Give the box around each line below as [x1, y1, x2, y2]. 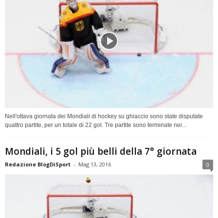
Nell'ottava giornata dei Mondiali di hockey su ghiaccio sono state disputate [5, 113, 203, 120]
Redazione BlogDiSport [5, 161, 71, 168]
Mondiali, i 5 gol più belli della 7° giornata [5, 145, 197, 158]
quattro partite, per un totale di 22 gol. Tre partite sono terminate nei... [5, 122, 186, 129]
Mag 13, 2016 [78, 161, 111, 168]
